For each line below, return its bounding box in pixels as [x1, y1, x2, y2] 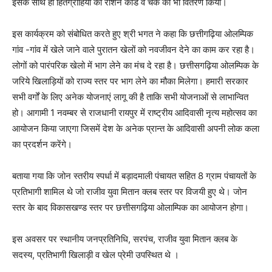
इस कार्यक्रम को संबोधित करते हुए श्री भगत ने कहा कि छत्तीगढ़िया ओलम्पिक [12, 28, 253, 40]
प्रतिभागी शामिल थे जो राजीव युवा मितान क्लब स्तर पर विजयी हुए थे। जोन [12, 186, 247, 198]
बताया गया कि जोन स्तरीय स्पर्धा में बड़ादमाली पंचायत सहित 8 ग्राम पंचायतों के [12, 170, 256, 182]
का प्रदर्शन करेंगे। [12, 138, 72, 151]
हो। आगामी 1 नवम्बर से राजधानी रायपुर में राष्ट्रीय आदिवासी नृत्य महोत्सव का [12, 107, 257, 119]
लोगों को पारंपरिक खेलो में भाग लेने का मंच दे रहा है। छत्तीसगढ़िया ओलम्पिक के [12, 59, 259, 72]
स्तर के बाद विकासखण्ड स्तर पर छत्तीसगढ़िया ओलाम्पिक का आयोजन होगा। [12, 202, 249, 214]
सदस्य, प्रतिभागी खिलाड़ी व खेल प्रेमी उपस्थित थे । [12, 249, 179, 261]
